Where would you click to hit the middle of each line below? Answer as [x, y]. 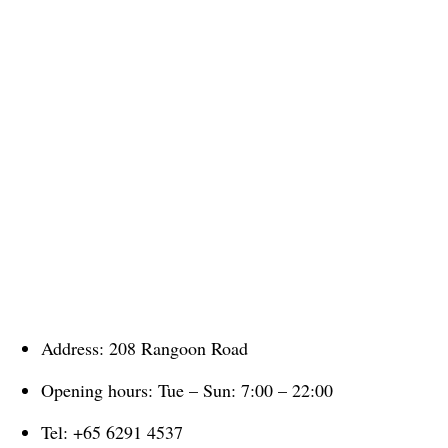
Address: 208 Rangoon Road [144, 347]
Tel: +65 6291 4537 [112, 431]
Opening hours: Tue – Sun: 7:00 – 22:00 [187, 389]
